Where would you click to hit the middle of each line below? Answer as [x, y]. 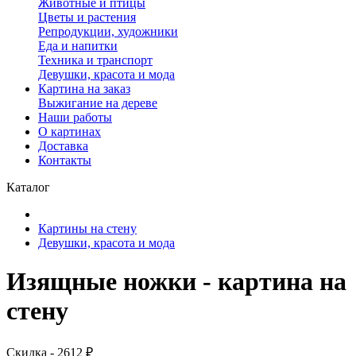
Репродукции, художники [108, 31]
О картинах [70, 132]
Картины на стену [87, 228]
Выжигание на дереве [98, 103]
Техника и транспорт [95, 60]
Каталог [28, 187]
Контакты [65, 160]
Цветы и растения [87, 17]
